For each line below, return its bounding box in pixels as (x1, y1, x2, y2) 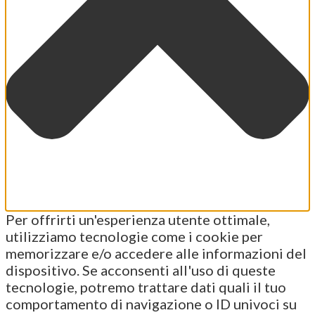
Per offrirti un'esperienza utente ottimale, (6, 211, 270, 229)
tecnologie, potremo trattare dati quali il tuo (6, 278, 286, 296)
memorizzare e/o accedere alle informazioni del (6, 245, 307, 262)
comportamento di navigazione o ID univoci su (6, 295, 297, 313)
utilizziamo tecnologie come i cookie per (6, 228, 263, 245)
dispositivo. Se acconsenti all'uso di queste (6, 262, 276, 279)
